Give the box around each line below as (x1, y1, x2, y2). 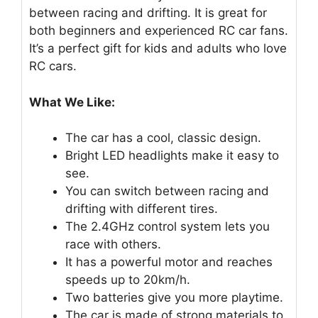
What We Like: (29, 94, 115, 109)
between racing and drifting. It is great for (29, 6, 267, 21)
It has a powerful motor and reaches (65, 255, 273, 270)
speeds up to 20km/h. (65, 273, 190, 287)
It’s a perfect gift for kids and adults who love (29, 41, 287, 56)
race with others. (65, 237, 161, 252)
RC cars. (29, 59, 77, 74)
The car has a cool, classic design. (65, 131, 261, 146)
